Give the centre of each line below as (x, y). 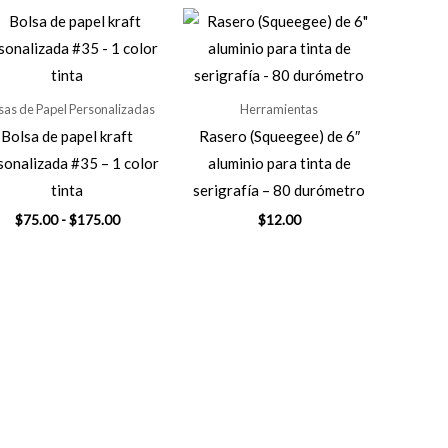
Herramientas (279, 108)
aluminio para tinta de (279, 163)
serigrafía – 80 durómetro (279, 190)
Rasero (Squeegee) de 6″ (279, 136)
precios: (142, 252)
